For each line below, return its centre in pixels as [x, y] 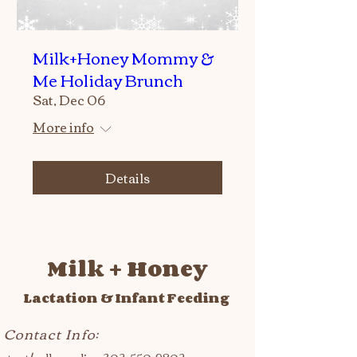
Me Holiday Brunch [108, 79]
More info [63, 127]
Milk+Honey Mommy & [123, 57]
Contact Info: [52, 333]
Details [127, 178]
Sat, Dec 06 [69, 100]
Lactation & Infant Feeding [127, 298]
